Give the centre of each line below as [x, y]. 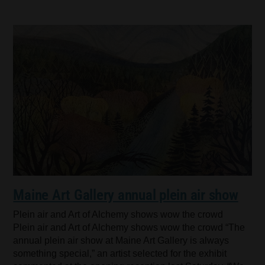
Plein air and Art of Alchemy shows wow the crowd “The [129, 228]
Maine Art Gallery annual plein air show [126, 195]
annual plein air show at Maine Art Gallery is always [121, 241]
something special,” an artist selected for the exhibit [120, 254]
